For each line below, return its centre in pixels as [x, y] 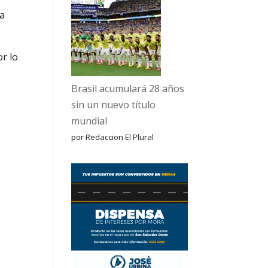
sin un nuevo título [114, 105]
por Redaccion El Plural [113, 137]
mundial [89, 121]
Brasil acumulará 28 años [128, 89]
